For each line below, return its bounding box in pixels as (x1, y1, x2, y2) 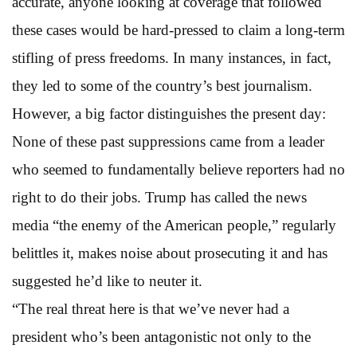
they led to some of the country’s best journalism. (12, 76, 312, 94)
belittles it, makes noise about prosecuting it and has (12, 244, 328, 261)
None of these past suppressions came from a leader (12, 132, 324, 150)
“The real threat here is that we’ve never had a (12, 300, 289, 317)
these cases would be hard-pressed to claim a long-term (12, 21, 345, 38)
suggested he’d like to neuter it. (12, 272, 202, 289)
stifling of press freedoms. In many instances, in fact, (12, 49, 331, 66)
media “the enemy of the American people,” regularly (12, 216, 336, 233)
